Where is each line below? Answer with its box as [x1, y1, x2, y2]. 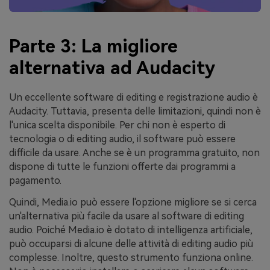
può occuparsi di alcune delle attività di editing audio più [9, 237, 253, 250]
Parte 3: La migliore [9, 35, 178, 57]
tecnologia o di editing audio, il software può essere [9, 133, 236, 145]
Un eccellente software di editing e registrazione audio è [9, 91, 258, 103]
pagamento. [9, 174, 61, 186]
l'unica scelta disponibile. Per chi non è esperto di [9, 119, 225, 131]
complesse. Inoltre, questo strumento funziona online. [9, 251, 253, 263]
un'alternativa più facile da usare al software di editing [9, 210, 244, 222]
